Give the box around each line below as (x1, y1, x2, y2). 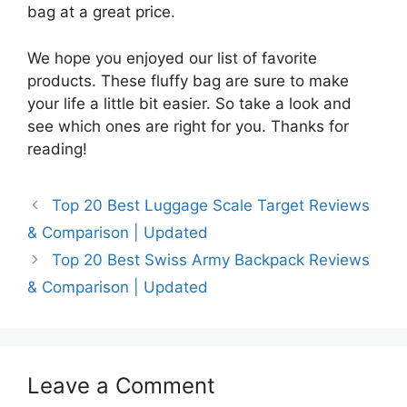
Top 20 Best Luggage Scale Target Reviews (52, 195, 371, 214)
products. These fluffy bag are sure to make (27, 71, 349, 90)
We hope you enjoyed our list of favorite (27, 48, 317, 67)
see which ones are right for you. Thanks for (27, 116, 349, 135)
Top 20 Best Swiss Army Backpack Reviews (52, 250, 371, 269)
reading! (27, 139, 87, 158)
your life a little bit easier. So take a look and (27, 94, 352, 113)
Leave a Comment (27, 372, 215, 399)
